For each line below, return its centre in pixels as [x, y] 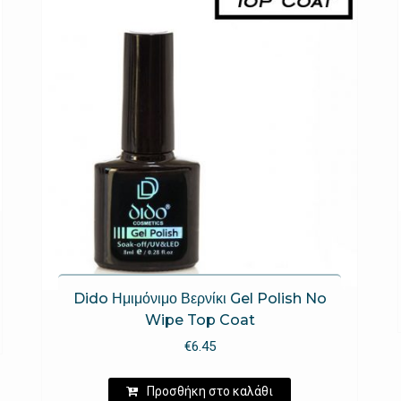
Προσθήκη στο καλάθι [210, 391]
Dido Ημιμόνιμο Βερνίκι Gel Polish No [200, 299]
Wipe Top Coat [200, 320]
